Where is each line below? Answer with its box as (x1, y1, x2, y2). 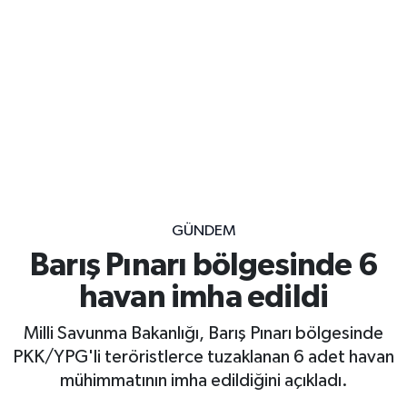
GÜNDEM (171, 223, 236, 239)
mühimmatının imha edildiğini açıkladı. (59, 371, 348, 390)
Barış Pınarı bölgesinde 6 (29, 250, 377, 283)
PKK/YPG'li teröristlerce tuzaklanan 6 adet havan (13, 347, 394, 366)
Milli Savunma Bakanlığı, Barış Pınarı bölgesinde (24, 323, 383, 342)
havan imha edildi (78, 282, 329, 314)
